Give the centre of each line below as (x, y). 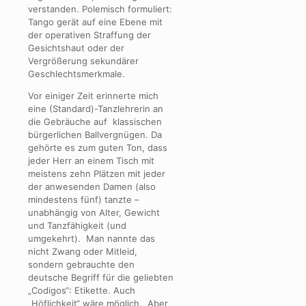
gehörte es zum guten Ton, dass (98, 148)
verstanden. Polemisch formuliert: (100, 9)
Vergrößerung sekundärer (83, 61)
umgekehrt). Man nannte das (92, 239)
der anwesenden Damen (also (92, 187)
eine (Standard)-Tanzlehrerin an (96, 109)
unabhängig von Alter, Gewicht (94, 213)
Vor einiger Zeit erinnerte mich (93, 96)
